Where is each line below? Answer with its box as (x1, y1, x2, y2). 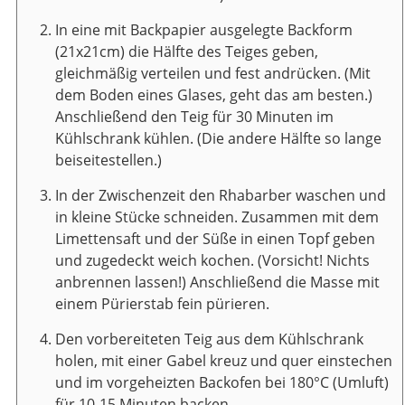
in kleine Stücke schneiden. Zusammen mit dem (55, 206, 379, 227)
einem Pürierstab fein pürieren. (55, 293, 269, 314)
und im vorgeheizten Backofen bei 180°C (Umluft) (55, 372, 389, 392)
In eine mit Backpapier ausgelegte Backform (55, 19, 353, 40)
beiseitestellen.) (55, 149, 162, 170)
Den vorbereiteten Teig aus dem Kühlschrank (55, 328, 363, 349)
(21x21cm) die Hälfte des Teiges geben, (55, 41, 318, 61)
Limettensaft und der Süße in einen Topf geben (55, 228, 375, 249)
